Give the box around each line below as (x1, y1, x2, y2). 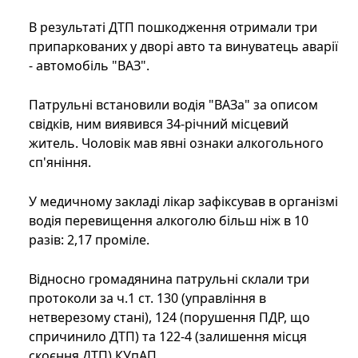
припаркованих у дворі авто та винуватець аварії (29, 38, 338, 56)
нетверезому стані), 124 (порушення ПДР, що (29, 308, 310, 327)
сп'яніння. (29, 153, 94, 172)
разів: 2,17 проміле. (29, 231, 149, 249)
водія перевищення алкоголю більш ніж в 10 (29, 212, 308, 230)
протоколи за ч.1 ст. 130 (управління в (29, 289, 266, 308)
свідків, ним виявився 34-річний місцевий (29, 115, 288, 133)
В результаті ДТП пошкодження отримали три (29, 18, 317, 37)
